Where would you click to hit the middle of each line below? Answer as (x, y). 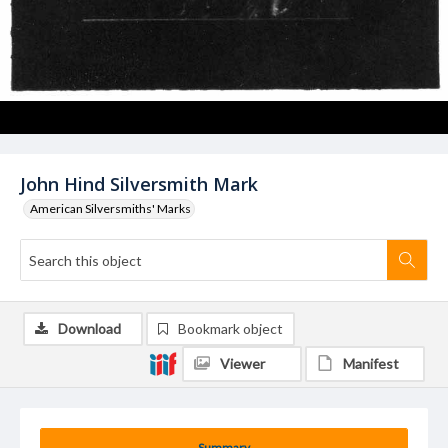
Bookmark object (230, 328)
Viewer (242, 363)
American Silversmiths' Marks (110, 208)
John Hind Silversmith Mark (139, 184)
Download (89, 328)
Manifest (371, 363)
